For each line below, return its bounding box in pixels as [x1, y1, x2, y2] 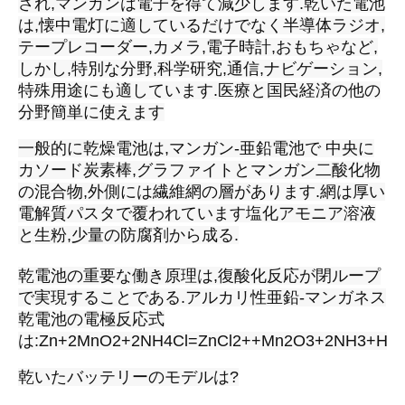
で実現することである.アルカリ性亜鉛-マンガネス [18, 288, 386, 306]
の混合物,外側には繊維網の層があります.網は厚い [18, 183, 385, 201]
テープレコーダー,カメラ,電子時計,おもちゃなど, [18, 38, 378, 56]
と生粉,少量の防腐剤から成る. [18, 226, 239, 244]
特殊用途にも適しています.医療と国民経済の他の [18, 81, 381, 99]
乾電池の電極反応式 [18, 310, 165, 328]
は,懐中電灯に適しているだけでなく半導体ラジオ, [18, 16, 385, 34]
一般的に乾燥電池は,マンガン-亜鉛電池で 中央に [18, 139, 374, 157]
